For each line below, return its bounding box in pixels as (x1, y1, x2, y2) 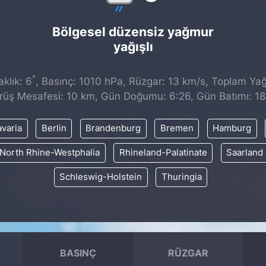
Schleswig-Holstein (59, 172, 142, 183)
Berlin (41, 123, 66, 134)
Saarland (226, 147, 263, 159)
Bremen (160, 123, 194, 134)
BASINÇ (59, 246, 96, 259)
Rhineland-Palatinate (119, 147, 207, 159)
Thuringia (161, 172, 202, 183)
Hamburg (213, 123, 251, 134)
